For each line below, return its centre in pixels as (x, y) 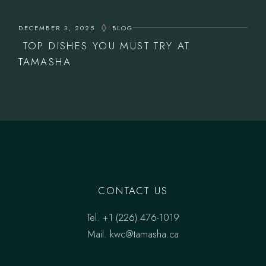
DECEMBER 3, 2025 (57, 28)
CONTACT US (133, 190)
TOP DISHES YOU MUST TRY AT (104, 45)
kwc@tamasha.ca (144, 234)
